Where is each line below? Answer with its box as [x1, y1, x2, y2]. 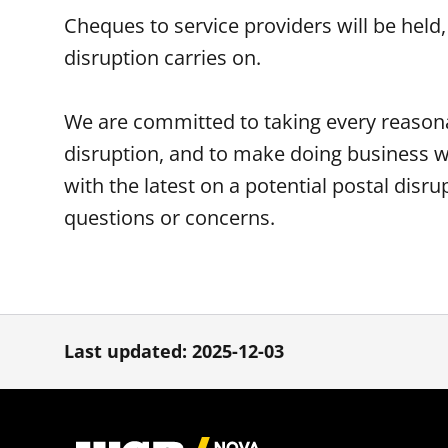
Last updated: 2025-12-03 [64, 339, 284, 363]
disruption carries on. [64, 44, 261, 71]
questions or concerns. [64, 204, 285, 231]
